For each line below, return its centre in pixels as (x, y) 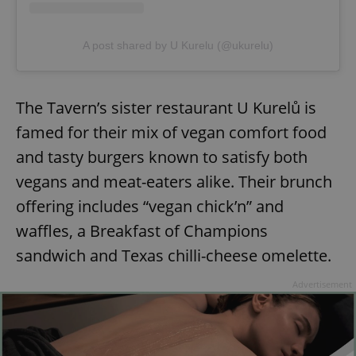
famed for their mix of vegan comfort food (171, 133)
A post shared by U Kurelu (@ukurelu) (178, 46)
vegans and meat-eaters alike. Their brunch (174, 182)
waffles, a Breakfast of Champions (142, 231)
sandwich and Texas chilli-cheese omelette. (174, 256)
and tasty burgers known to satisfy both (162, 157)
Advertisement (322, 284)
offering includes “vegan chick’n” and (150, 207)
